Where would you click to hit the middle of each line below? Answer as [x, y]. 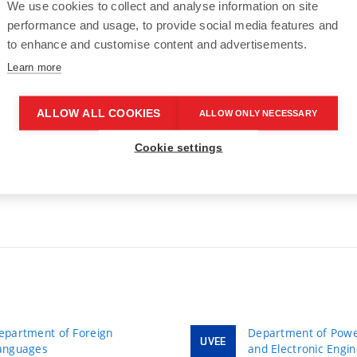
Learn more [34, 67]
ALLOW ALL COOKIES [99, 113]
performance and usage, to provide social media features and [173, 25]
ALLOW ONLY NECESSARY [258, 113]
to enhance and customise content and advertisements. [157, 44]
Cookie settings [178, 147]
